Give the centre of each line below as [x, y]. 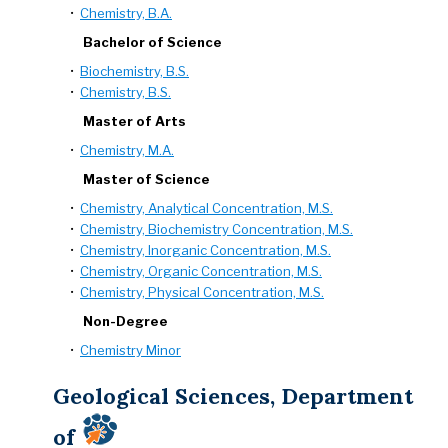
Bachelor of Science [152, 42]
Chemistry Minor [130, 350]
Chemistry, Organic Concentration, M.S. [201, 271]
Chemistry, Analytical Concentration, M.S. [206, 208]
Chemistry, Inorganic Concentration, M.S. [205, 250]
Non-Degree [125, 321]
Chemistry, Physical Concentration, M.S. [202, 292]
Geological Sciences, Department [233, 396]
